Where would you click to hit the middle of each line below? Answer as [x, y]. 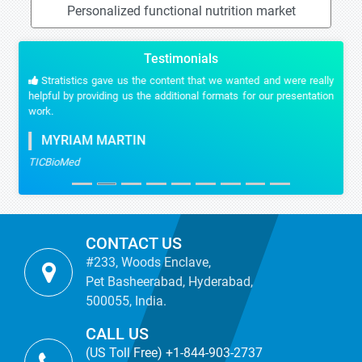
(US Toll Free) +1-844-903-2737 [174, 353]
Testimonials [181, 59]
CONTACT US [134, 243]
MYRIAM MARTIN [88, 141]
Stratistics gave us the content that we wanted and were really [186, 80]
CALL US [117, 334]
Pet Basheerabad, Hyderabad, [169, 282]
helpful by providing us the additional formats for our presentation [181, 96]
